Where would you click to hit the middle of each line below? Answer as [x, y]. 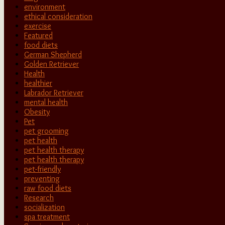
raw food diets [48, 188]
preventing [42, 178]
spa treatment [47, 216]
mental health [46, 102]
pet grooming [46, 131]
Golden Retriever [51, 64]
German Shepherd [53, 54]
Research [39, 197]
